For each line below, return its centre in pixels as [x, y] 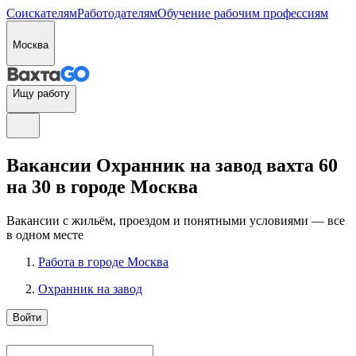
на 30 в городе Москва [102, 186]
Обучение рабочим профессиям [243, 13]
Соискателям [42, 13]
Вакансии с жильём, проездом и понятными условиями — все [176, 220]
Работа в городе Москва [103, 261]
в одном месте [45, 234]
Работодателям [117, 13]
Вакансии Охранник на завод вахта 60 [172, 165]
